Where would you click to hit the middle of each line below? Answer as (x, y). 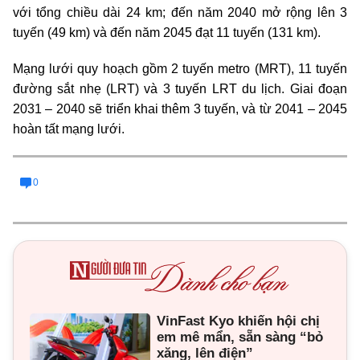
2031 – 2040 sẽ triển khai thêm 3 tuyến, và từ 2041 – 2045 (180, 108)
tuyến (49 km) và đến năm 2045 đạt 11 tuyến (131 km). (167, 32)
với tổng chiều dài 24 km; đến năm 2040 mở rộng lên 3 (180, 12)
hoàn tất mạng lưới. (69, 129)
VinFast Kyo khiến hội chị (238, 321)
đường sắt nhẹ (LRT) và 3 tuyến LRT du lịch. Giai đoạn (180, 88)
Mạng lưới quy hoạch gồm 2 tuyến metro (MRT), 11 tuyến (180, 68)
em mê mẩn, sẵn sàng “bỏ (240, 337)
